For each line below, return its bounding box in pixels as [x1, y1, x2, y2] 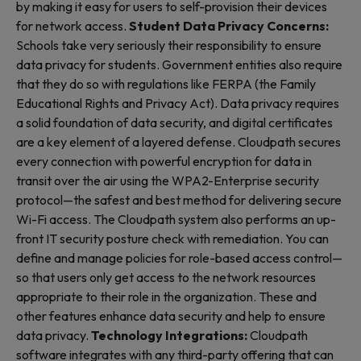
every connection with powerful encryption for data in [16, 153, 312, 169]
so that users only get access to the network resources [16, 269, 316, 285]
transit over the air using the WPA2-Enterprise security [16, 172, 319, 189]
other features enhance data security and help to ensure [16, 308, 326, 324]
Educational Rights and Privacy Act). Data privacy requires [16, 95, 339, 111]
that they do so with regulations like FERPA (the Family [16, 76, 316, 92]
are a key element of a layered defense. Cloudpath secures [16, 134, 341, 150]
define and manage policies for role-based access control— [16, 250, 342, 266]
